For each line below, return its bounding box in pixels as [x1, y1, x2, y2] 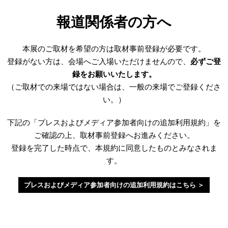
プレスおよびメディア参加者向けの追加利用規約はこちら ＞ [24, 180, 204, 189]
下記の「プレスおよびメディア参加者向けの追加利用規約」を [7, 117, 221, 127]
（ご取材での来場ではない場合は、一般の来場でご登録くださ [7, 81, 221, 92]
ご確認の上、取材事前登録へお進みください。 [34, 130, 194, 140]
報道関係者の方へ [56, 12, 172, 31]
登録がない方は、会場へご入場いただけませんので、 [7, 56, 190, 66]
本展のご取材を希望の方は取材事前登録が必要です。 [22, 43, 206, 53]
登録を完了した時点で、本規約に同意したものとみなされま [11, 142, 217, 153]
